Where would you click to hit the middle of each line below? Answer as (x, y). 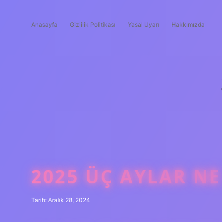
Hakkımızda (188, 25)
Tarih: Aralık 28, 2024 (61, 200)
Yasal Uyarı (143, 25)
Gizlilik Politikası (93, 25)
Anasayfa (44, 25)
